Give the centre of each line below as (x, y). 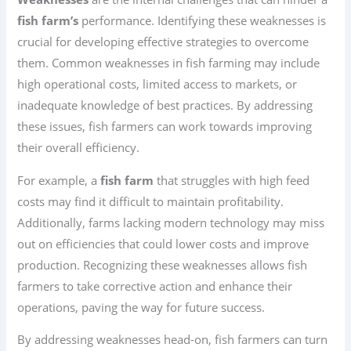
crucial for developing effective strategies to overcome (163, 42)
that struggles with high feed (232, 180)
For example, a (59, 180)
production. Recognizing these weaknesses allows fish (163, 264)
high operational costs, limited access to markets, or (157, 84)
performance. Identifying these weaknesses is (203, 21)
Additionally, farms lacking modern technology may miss (171, 222)
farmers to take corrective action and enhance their (155, 286)
